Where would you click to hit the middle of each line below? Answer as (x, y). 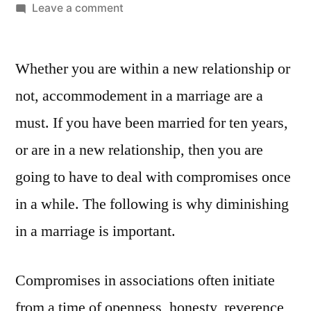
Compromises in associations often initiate (145, 280)
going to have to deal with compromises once (153, 177)
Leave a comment (77, 8)
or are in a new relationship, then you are (139, 150)
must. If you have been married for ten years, (152, 123)
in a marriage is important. (95, 231)
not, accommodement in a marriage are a (139, 96)
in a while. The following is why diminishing (152, 204)
